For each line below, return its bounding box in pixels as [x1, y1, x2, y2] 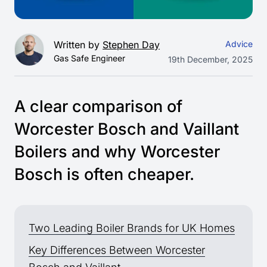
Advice [225, 38, 253, 49]
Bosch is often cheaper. [14, 164, 194, 185]
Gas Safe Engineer [54, 52, 126, 63]
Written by [54, 38, 103, 51]
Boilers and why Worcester [14, 142, 220, 162]
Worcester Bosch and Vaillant [14, 119, 239, 139]
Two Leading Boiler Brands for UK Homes [29, 222, 235, 235]
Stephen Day [103, 38, 160, 51]
